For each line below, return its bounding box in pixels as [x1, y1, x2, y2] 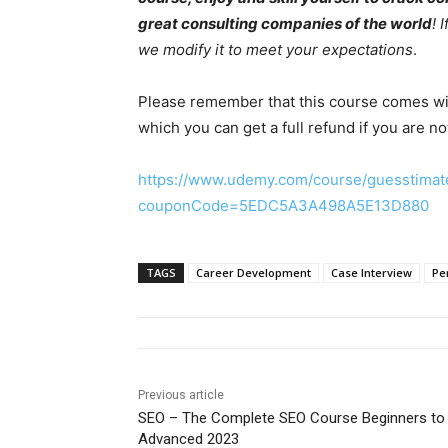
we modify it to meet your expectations [138, 40, 413, 60]
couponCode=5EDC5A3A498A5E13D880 [138, 196, 429, 216]
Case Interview [331, 265, 412, 281]
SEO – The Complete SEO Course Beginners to [138, 409, 445, 428]
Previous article [138, 388, 224, 403]
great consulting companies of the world [138, 14, 432, 34]
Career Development [196, 265, 311, 281]
